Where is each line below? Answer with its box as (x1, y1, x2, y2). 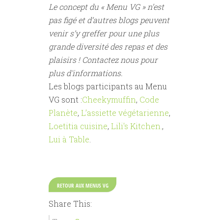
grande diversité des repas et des (49, 41, 167, 52)
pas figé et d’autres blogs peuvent (49, 15, 169, 25)
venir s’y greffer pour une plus (49, 28, 159, 38)
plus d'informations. (49, 68, 123, 78)
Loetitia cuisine (49, 121, 108, 131)
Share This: (49, 198, 92, 209)
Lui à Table (49, 134, 89, 144)
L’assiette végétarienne (81, 108, 169, 118)
